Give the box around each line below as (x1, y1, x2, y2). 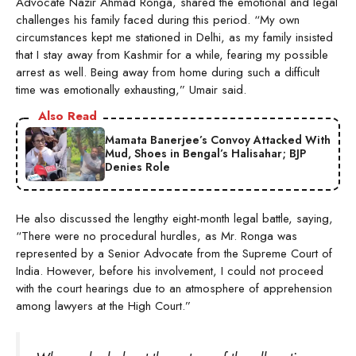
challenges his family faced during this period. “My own (16, 10, 300, 29)
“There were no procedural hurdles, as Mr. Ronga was (16, 226, 297, 245)
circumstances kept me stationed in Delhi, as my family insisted (16, 28, 333, 46)
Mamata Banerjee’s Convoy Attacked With (105, 132, 331, 149)
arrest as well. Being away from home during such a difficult (16, 63, 319, 81)
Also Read (38, 106, 97, 125)
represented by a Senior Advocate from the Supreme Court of (16, 244, 332, 262)
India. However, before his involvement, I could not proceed (16, 261, 323, 280)
